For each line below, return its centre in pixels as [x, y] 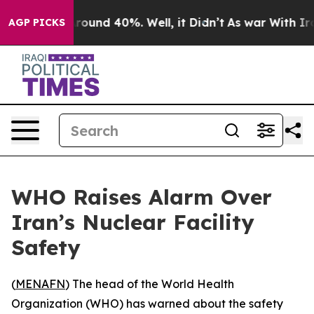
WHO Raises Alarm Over [142, 197]
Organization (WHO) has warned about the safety [147, 303]
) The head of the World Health [150, 284]
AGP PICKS [37, 22]
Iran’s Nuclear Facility [133, 222]
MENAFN [40, 284]
